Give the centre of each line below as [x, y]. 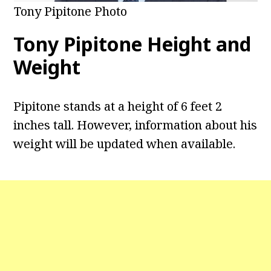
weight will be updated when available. [125, 144]
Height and [199, 44]
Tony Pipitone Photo [70, 11]
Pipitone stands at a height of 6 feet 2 [118, 106]
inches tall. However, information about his [135, 125]
